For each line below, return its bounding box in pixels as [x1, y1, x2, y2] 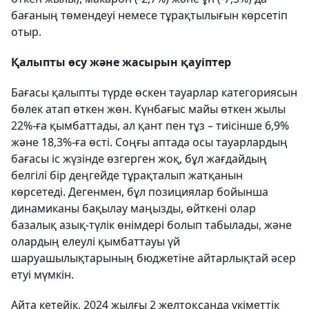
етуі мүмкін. [11, 267, 74, 282]
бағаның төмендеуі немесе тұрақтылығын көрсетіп [11, 8, 288, 23]
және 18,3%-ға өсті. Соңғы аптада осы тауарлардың [11, 134, 288, 150]
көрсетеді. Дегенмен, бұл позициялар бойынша [11, 184, 268, 199]
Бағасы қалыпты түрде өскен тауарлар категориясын [11, 85, 297, 100]
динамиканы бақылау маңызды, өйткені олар [11, 201, 256, 216]
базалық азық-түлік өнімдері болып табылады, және [11, 217, 292, 232]
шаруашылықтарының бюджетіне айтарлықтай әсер [11, 250, 296, 266]
